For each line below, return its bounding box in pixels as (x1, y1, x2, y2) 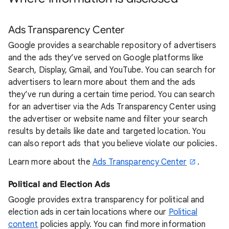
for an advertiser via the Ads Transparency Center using (8, 102, 216, 112)
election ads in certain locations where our (8, 207, 169, 217)
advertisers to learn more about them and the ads (8, 77, 195, 87)
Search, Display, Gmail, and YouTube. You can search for (8, 65, 216, 75)
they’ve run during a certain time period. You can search (8, 89, 215, 100)
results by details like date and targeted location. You (8, 126, 206, 136)
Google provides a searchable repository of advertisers (8, 40, 217, 51)
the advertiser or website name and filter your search (8, 114, 208, 124)
